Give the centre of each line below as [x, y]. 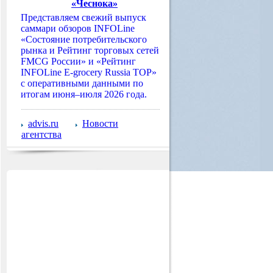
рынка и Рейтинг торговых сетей [90, 50]
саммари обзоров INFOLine [78, 28]
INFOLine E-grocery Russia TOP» [89, 72]
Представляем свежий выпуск [83, 17]
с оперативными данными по [82, 83]
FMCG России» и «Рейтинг [78, 61]
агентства [41, 134]
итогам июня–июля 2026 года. [84, 94]
